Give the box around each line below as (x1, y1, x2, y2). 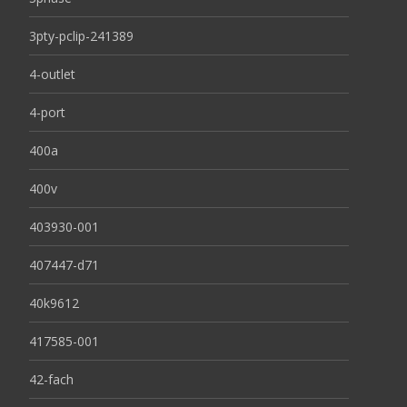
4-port (29, 104, 65, 122)
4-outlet (29, 65, 75, 84)
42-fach (29, 371, 74, 389)
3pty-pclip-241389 (29, 27, 134, 45)
